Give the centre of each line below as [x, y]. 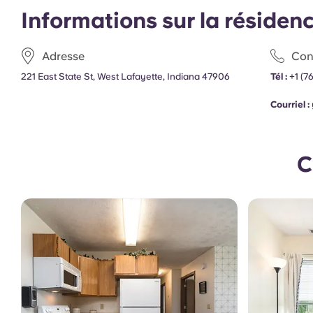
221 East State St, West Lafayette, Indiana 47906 [125, 77]
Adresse [63, 56]
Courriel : [290, 105]
